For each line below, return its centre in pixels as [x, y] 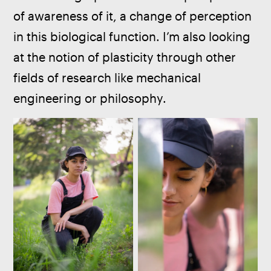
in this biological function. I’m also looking [134, 36]
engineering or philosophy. [90, 98]
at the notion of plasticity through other [126, 57]
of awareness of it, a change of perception [134, 16]
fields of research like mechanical [109, 77]
